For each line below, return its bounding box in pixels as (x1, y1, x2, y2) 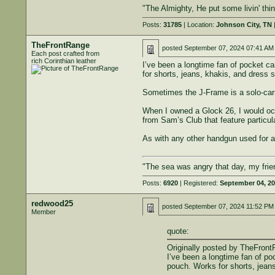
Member (31, 208, 56, 215)
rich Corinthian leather (31, 57, 96, 64)
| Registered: (177, 179, 220, 187)
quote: (166, 226, 189, 236)
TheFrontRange (31, 41, 90, 50)
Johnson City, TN (215, 21, 272, 28)
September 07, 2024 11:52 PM (184, 203, 274, 210)
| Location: (181, 21, 216, 28)
